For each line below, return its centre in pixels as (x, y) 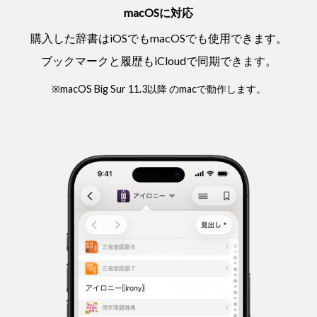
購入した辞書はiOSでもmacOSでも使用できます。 (158, 38)
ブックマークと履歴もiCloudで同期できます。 (158, 60)
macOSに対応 (158, 12)
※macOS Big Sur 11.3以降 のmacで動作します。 (158, 88)
